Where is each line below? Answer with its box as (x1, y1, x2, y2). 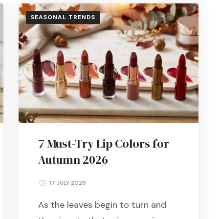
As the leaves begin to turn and (38, 198, 166, 211)
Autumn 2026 (38, 151, 108, 168)
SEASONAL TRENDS (30, 13, 95, 21)
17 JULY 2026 (49, 178, 86, 187)
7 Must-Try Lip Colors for (38, 135, 169, 152)
